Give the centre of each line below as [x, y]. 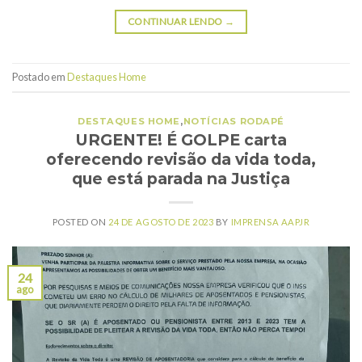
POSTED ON [80, 222]
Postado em [40, 76]
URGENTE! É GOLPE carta [181, 140]
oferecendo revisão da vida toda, [181, 160]
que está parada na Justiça [181, 179]
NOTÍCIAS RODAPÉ [234, 121]
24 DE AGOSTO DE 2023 [161, 222]
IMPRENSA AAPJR [270, 222]
